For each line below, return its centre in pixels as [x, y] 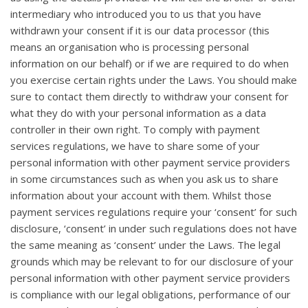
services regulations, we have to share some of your [135, 146]
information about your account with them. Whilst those [141, 196]
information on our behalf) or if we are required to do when [150, 64]
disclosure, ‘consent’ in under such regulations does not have [154, 229]
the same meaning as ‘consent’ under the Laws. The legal [145, 245]
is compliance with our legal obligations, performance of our [151, 295]
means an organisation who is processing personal [130, 47]
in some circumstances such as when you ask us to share [144, 179]
